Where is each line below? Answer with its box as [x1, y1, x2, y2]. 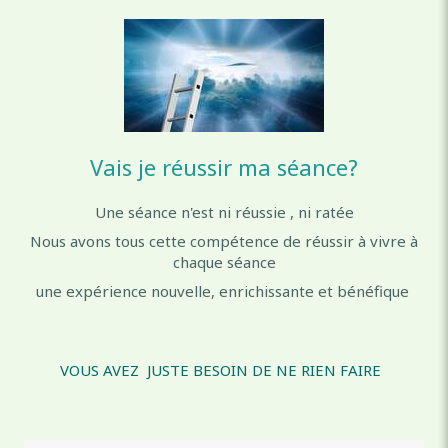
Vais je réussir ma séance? [90, 151, 358, 182]
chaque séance [172, 251, 276, 272]
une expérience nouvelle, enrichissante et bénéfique [35, 280, 413, 301]
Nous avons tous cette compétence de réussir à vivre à [30, 230, 418, 251]
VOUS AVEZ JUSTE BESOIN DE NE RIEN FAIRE [59, 359, 389, 380]
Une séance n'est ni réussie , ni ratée [94, 201, 354, 222]
